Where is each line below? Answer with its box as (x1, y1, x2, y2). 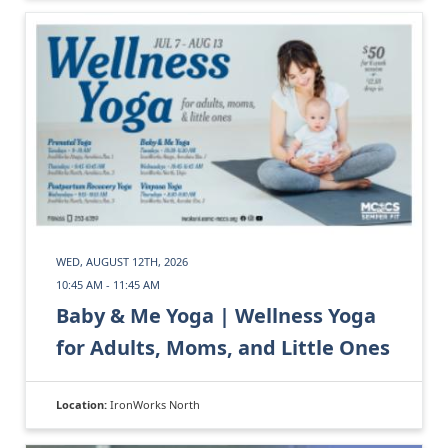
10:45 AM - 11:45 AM (56, 276, 160, 292)
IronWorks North (110, 396, 200, 412)
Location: (56, 396, 110, 412)
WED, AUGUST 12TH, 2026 (56, 253, 188, 269)
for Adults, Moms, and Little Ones (56, 333, 390, 361)
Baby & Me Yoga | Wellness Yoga (56, 301, 376, 329)
